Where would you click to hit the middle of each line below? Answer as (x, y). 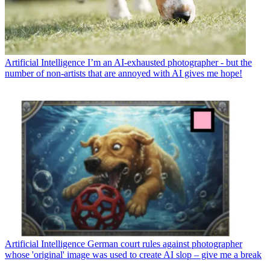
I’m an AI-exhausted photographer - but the (170, 63)
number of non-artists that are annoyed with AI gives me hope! (124, 74)
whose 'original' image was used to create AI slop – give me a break (133, 254)
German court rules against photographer (165, 243)
